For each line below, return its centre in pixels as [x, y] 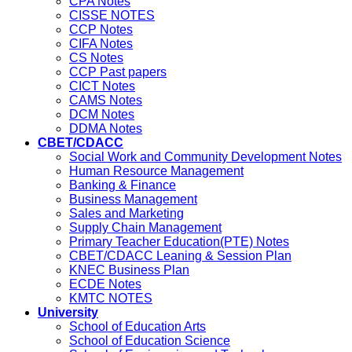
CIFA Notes [101, 44]
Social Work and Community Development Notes [205, 157]
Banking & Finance [123, 185]
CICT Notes [102, 86]
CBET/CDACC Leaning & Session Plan [180, 256]
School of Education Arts [137, 327]
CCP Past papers [118, 72]
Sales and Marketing [126, 214]
